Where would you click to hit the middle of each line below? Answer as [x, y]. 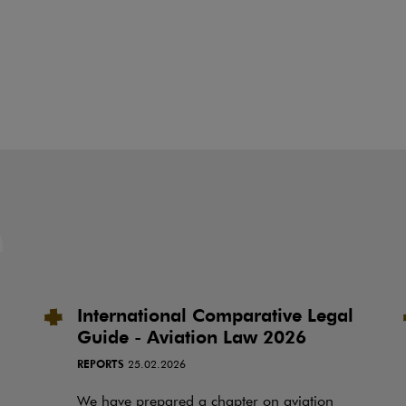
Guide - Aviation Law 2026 [191, 337]
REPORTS [100, 364]
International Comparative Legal [215, 315]
